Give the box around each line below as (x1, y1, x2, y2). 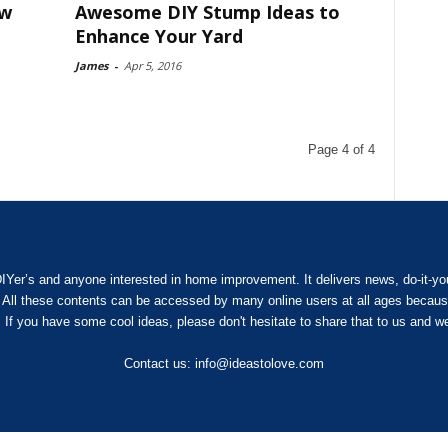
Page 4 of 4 (307, 142, 375, 157)
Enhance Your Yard (74, 24, 243, 48)
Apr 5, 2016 (123, 58, 181, 73)
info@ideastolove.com (195, 356, 324, 371)
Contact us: (124, 356, 195, 371)
